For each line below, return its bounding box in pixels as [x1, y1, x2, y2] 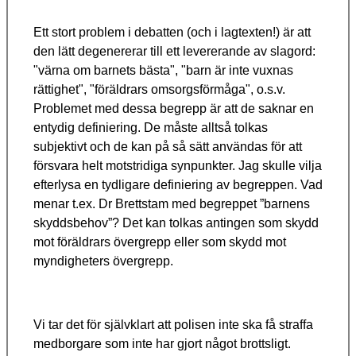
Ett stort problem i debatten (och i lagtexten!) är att [33, 25, 311, 40]
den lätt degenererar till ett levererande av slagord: [33, 44, 315, 59]
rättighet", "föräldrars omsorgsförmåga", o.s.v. [33, 83, 285, 97]
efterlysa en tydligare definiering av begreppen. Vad [33, 178, 323, 192]
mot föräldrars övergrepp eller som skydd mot [33, 235, 286, 250]
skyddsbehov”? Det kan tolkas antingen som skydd [33, 216, 319, 230]
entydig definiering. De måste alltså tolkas [33, 121, 268, 135]
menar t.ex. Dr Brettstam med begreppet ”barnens [33, 197, 310, 211]
